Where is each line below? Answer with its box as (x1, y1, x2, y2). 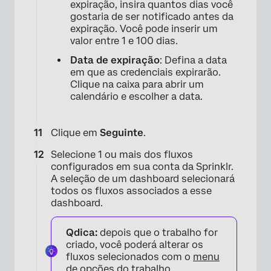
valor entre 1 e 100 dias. (70, 34, 178, 47)
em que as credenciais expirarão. (70, 66, 221, 78)
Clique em (51, 126, 100, 139)
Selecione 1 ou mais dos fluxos (51, 148, 193, 160)
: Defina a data (160, 54, 227, 66)
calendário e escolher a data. (70, 90, 203, 102)
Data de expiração (70, 54, 160, 66)
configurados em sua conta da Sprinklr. (51, 160, 233, 172)
